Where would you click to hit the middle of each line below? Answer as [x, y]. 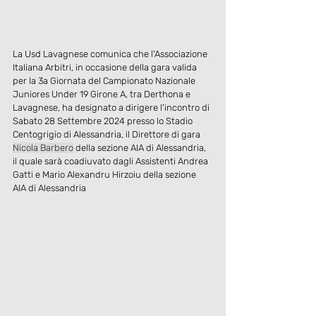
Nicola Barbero [43, 147]
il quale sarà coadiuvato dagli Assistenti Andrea [111, 161]
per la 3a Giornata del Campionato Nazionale [105, 80]
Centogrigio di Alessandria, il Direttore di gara [108, 134]
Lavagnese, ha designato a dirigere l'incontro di [112, 107]
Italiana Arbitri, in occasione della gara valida [106, 67]
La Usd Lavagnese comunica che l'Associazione [111, 54]
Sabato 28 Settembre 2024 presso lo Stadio [104, 121]
